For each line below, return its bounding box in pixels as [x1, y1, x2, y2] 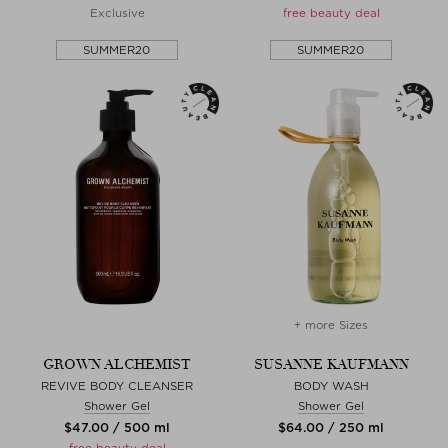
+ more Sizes [294, 317, 368, 332]
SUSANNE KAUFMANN [253, 355, 409, 373]
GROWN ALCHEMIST [43, 355, 191, 373]
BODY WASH [293, 378, 369, 393]
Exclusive [89, 5, 145, 20]
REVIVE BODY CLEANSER [41, 378, 193, 393]
